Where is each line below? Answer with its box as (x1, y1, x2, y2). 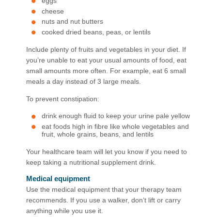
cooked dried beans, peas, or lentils (42, 28, 151, 36)
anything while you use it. (26, 206, 103, 215)
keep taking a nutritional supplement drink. (26, 158, 156, 166)
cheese (42, 7, 64, 15)
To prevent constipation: (26, 94, 99, 103)
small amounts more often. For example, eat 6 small (26, 66, 186, 75)
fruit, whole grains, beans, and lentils (42, 130, 154, 139)
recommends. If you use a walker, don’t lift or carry (26, 196, 181, 204)
